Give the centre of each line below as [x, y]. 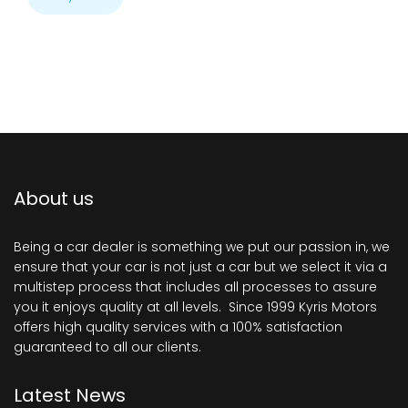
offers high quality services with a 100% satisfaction [178, 327]
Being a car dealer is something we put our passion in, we [202, 247]
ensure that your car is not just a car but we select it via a [200, 267]
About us [54, 199]
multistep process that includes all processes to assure [195, 287]
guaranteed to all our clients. [107, 347]
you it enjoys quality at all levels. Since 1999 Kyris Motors [195, 307]
